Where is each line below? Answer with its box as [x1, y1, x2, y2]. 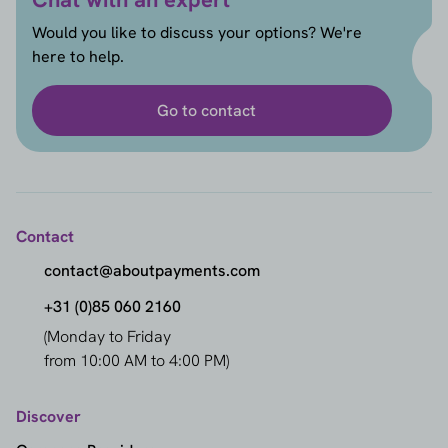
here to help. [32, 46, 124, 68]
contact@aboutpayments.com [44, 260, 260, 282]
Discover [16, 406, 81, 428]
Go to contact [156, 99, 256, 121]
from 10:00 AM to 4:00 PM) [44, 350, 229, 372]
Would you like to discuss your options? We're [32, 22, 362, 44]
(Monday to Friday [44, 326, 171, 348]
